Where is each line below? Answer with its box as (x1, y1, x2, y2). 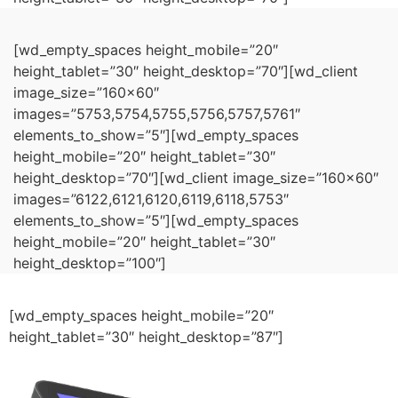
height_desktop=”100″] (13, 253, 166, 272)
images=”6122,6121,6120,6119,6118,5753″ (13, 189, 289, 208)
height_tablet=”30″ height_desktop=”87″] (9, 327, 283, 346)
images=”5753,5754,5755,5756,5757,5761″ (13, 104, 300, 123)
